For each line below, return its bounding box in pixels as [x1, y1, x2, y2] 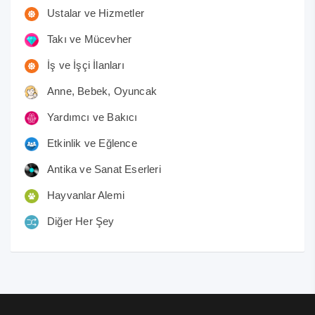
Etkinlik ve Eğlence [47, 137, 137, 150]
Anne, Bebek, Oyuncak [47, 84, 157, 97]
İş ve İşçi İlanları [47, 58, 124, 71]
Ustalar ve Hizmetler [47, 6, 144, 19]
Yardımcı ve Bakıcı [47, 111, 138, 124]
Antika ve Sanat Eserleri [47, 163, 161, 176]
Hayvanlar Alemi [47, 189, 124, 202]
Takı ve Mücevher [47, 32, 132, 45]
